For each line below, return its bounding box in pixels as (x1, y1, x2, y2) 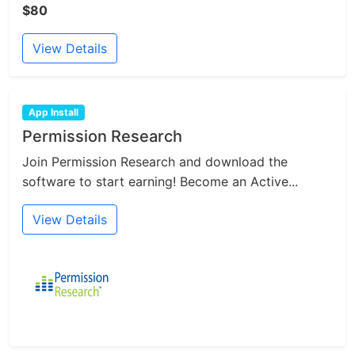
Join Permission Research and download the (22, 153, 288, 170)
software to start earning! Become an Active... (22, 173, 298, 189)
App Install (28, 105, 78, 118)
